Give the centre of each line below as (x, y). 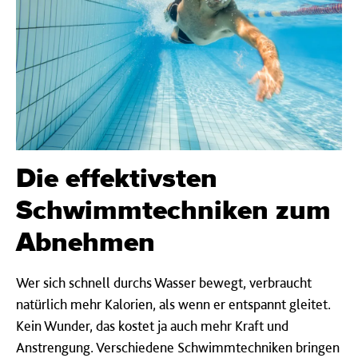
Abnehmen (86, 243)
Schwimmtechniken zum (173, 211)
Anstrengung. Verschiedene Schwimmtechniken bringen (178, 347)
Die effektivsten (117, 179)
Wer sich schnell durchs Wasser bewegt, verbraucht (164, 282)
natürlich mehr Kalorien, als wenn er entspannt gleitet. (173, 304)
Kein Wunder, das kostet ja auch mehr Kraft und (152, 325)
